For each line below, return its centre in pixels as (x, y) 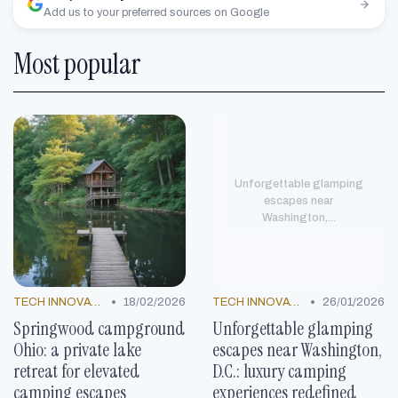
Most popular (77, 64)
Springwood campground (99, 329)
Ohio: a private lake (77, 350)
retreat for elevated (76, 371)
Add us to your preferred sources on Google (156, 13)
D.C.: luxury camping (279, 371)
